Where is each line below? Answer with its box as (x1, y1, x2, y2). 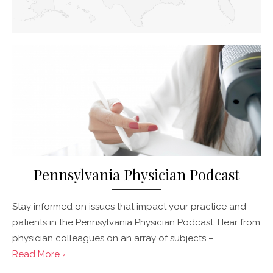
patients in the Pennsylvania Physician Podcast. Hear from (12, 216, 260, 228)
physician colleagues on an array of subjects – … (12, 232, 221, 244)
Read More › (12, 248, 66, 260)
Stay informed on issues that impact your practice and (12, 200, 246, 212)
